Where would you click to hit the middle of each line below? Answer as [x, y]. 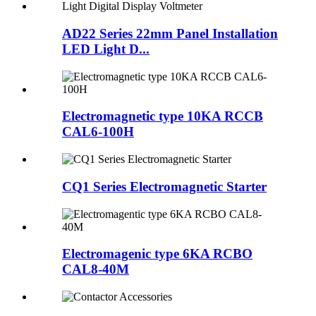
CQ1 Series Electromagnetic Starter [164, 186]
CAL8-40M [96, 269]
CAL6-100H [98, 132]
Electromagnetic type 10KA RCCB [163, 116]
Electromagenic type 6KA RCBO [157, 254]
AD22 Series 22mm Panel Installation [170, 33]
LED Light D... [106, 49]
